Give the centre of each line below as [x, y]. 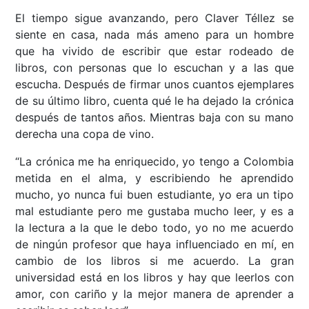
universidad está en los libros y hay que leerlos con [154, 278]
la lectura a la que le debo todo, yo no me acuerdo [154, 228]
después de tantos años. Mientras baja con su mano [154, 118]
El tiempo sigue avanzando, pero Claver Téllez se [154, 18]
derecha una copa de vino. [85, 134]
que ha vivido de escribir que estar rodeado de [154, 51]
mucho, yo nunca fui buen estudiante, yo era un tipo [154, 195]
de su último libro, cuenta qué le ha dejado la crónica [154, 101]
